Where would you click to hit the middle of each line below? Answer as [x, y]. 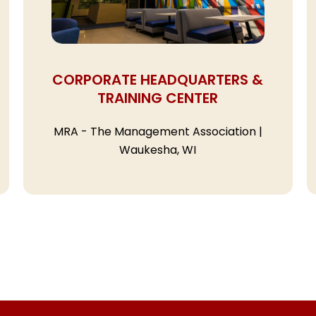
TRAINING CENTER [158, 99]
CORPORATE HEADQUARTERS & [158, 81]
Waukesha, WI [158, 150]
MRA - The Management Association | [158, 132]
